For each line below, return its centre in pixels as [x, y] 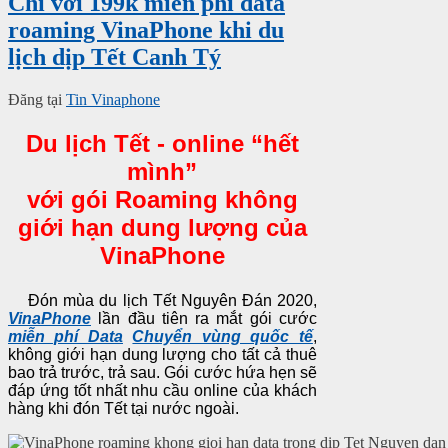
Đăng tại [35, 99]
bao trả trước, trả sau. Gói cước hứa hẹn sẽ [162, 372]
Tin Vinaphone [113, 99]
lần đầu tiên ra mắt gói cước [207, 318]
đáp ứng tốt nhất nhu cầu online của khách [162, 390]
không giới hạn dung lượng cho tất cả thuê [162, 354]
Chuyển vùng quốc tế [222, 336]
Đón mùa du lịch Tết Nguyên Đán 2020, [162, 300]
